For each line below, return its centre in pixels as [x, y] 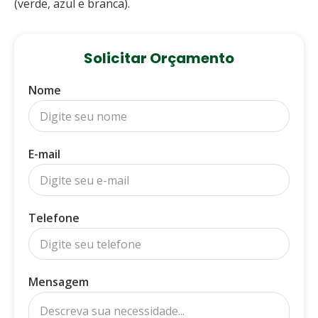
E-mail [44, 154]
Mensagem [59, 282]
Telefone [54, 218]
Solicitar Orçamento [159, 58]
